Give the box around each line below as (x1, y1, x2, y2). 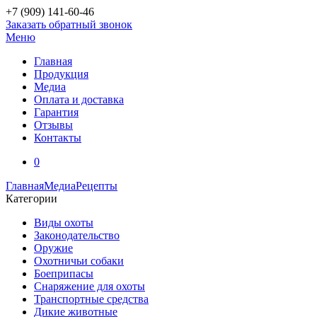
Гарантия (34, 106, 79, 118)
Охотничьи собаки (34, 255, 124, 267)
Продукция (34, 68, 88, 80)
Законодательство (34, 229, 120, 241)
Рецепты (76, 180, 117, 192)
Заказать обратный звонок (6, 18, 132, 30)
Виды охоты (34, 217, 93, 229)
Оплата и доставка (34, 93, 124, 105)
